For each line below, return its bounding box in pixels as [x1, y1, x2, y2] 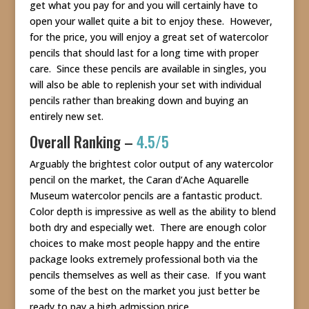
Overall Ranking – [29, 130, 137, 153]
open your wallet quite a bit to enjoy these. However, [29, 14, 272, 28]
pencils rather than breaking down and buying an [29, 94, 248, 108]
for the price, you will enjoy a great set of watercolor [29, 30, 268, 44]
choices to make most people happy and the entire [29, 237, 260, 250]
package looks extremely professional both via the [29, 252, 258, 266]
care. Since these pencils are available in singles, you [29, 62, 266, 76]
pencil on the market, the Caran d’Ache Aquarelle [29, 173, 249, 187]
